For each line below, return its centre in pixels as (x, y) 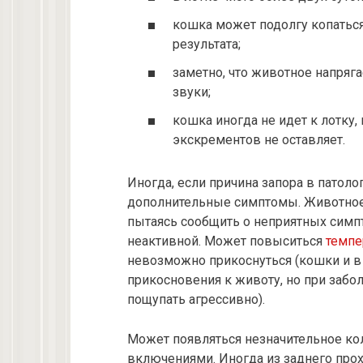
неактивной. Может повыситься (226, 241)
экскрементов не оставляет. (259, 140)
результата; (207, 44)
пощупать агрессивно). (196, 300)
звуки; (192, 92)
